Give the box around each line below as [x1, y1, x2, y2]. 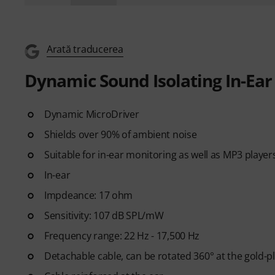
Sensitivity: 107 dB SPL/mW [44, 208, 164, 222]
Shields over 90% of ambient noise [44, 127, 197, 141]
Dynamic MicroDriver [44, 107, 139, 121]
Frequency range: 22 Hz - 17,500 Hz [44, 228, 200, 242]
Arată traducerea [47, 42, 123, 56]
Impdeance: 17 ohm [44, 188, 133, 202]
